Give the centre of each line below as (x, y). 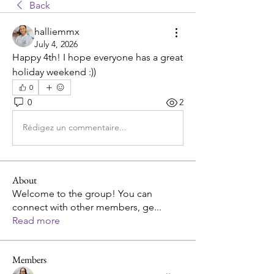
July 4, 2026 (56, 44)
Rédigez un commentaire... (75, 128)
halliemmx (57, 31)
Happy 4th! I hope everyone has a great (98, 57)
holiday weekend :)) (54, 72)
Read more (36, 220)
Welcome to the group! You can (82, 193)
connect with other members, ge (83, 207)
